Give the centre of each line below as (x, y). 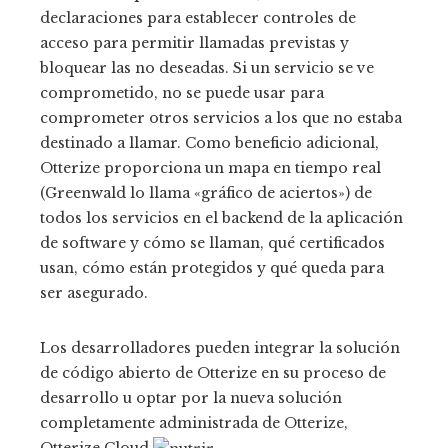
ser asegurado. (94, 293)
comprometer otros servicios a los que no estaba (221, 118)
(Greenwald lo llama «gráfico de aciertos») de (206, 193)
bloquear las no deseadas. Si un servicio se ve (207, 68)
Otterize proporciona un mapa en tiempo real (210, 168)
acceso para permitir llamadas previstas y (194, 43)
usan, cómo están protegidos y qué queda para (212, 268)
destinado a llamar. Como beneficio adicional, (209, 143)
